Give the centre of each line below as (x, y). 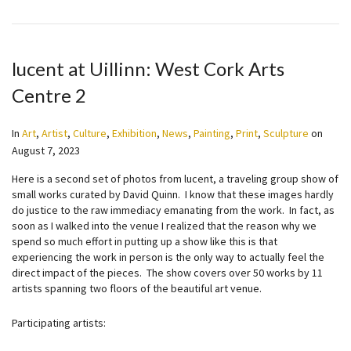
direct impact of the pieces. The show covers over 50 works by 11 (167, 273)
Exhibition (134, 133)
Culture (90, 133)
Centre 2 (49, 95)
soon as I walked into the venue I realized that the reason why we (164, 226)
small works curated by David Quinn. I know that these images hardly (173, 194)
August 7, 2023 (46, 150)
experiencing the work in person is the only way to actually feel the (168, 257)
